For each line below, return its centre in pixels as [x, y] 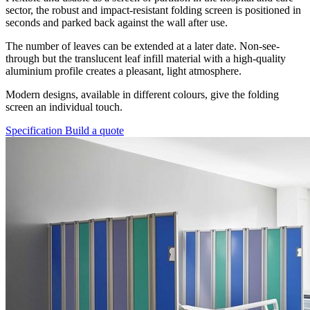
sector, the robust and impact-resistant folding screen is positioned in [153, 10]
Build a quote [94, 131]
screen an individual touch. [64, 107]
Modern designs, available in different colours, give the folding [142, 95]
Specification [35, 131]
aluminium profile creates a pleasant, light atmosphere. [124, 71]
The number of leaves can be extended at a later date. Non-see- [143, 46]
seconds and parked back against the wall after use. [118, 23]
